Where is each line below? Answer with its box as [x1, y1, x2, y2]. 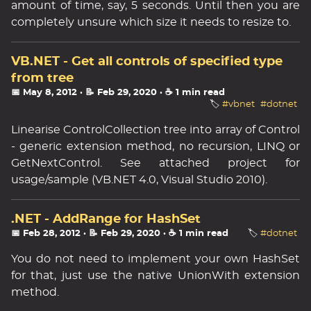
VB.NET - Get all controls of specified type [11, 56, 283, 68]
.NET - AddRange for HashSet [11, 213, 201, 226]
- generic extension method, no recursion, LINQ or [11, 141, 300, 152]
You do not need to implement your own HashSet [11, 253, 300, 264]
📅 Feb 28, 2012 [11, 229, 81, 238]
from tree [11, 72, 74, 85]
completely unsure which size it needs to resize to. [11, 17, 291, 28]
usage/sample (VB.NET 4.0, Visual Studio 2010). [11, 174, 267, 185]
